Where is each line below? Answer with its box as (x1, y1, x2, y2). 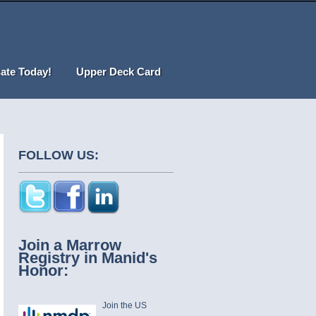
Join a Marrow (18, 236, 121, 254)
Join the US (102, 300, 147, 310)
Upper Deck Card (76, 66, 161, 78)
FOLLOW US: (18, 148, 99, 162)
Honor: (18, 262, 68, 279)
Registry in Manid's (18, 249, 157, 267)
